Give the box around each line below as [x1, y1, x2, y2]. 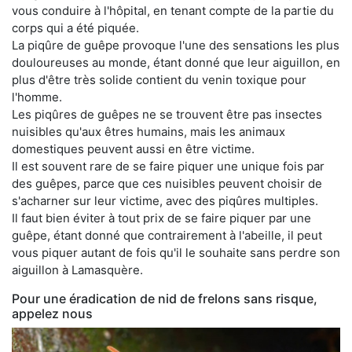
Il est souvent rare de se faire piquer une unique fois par [12, 159, 324, 174]
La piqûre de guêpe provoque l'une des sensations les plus [12, 38, 339, 53]
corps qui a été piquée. [12, 20, 139, 35]
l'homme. [12, 90, 62, 104]
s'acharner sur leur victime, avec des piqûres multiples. [12, 193, 318, 208]
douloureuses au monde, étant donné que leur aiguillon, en [12, 55, 340, 70]
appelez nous [12, 306, 93, 321]
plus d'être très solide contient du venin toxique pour [12, 72, 306, 87]
